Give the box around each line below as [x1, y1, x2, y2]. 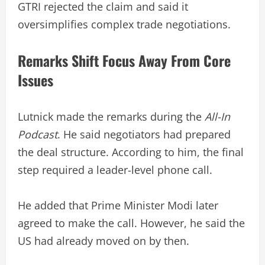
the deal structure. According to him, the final [18, 144, 244, 159]
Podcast [18, 127, 57, 141]
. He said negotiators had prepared [57, 127, 231, 141]
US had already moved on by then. [18, 233, 189, 248]
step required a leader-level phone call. [18, 162, 212, 177]
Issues [18, 69, 53, 91]
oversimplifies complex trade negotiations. [18, 17, 231, 31]
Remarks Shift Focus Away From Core [18, 49, 231, 71]
